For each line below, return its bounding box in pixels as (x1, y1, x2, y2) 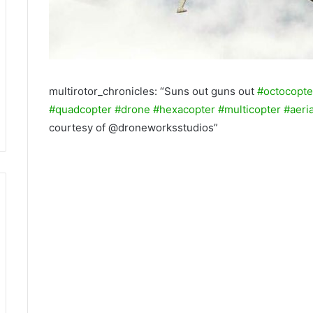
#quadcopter (49, 103, 112, 117)
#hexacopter (153, 103, 215, 117)
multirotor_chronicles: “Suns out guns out (49, 85, 257, 99)
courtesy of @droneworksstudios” (49, 121, 218, 135)
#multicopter (218, 103, 281, 117)
